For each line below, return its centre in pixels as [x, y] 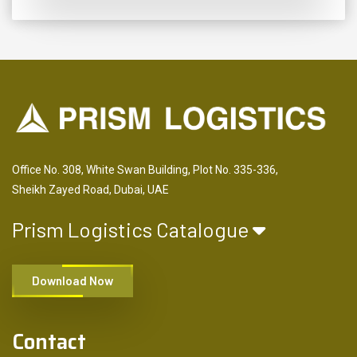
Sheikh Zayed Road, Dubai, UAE [90, 189]
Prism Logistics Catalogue [132, 229]
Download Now [73, 280]
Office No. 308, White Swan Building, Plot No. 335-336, [145, 169]
